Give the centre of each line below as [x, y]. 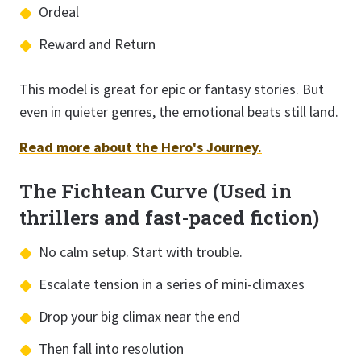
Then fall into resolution [111, 349]
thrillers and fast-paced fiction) [169, 218]
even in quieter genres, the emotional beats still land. [179, 112]
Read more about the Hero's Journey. [141, 147]
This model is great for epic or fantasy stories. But [172, 89]
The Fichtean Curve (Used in [156, 191]
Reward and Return [97, 44]
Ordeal [59, 12]
